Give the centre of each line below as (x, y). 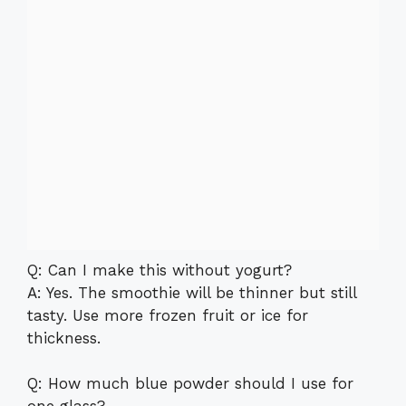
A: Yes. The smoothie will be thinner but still (192, 292)
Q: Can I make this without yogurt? (159, 270)
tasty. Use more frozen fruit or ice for (168, 315)
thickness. (64, 338)
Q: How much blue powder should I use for (190, 384)
